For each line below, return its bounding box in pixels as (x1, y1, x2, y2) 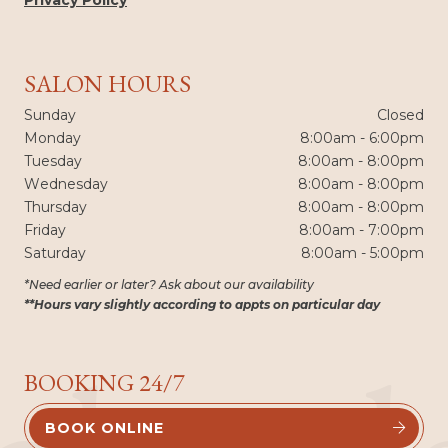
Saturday (24, 243, 86, 262)
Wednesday (24, 174, 108, 193)
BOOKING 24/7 (24, 366, 185, 398)
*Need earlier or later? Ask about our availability (24, 276, 314, 292)
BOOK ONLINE (45, 418, 164, 437)
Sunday (24, 105, 76, 124)
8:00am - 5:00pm (301, 243, 424, 262)
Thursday (24, 197, 87, 216)
